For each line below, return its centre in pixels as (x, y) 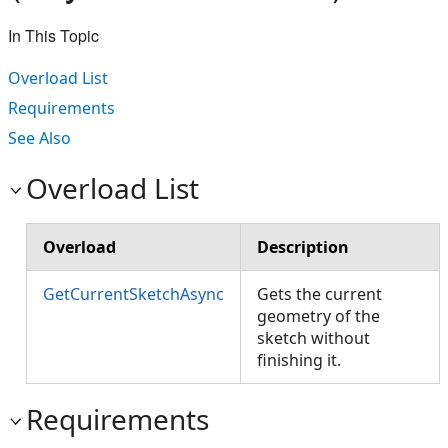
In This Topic (53, 35)
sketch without (313, 338)
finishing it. (303, 360)
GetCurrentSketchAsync (133, 294)
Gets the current (319, 294)
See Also (39, 138)
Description (303, 247)
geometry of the (318, 316)
